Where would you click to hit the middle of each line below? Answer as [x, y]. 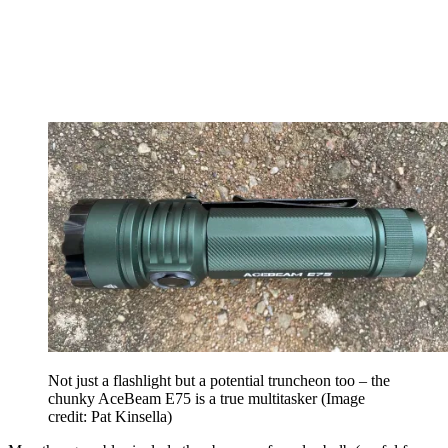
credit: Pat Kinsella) [110, 416]
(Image [343, 398]
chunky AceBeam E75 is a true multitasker [184, 398]
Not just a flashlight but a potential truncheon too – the [219, 380]
